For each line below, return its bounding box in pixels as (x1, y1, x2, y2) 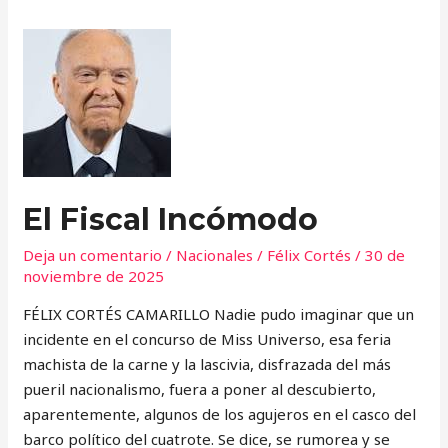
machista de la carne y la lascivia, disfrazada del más (23, 353, 392, 374)
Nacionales (176, 244, 254, 265)
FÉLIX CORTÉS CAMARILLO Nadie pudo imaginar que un (23, 303, 415, 324)
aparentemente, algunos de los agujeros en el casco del (23, 403, 417, 424)
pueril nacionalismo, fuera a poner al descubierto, (23, 378, 377, 399)
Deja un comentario (23, 244, 163, 265)
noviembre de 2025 (23, 265, 165, 286)
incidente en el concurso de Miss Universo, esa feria (23, 328, 392, 349)
